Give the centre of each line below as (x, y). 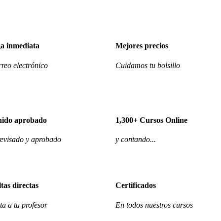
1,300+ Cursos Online (151, 120)
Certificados (136, 185)
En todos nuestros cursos (154, 205)
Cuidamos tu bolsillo (148, 65)
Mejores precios (142, 46)
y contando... (136, 140)
